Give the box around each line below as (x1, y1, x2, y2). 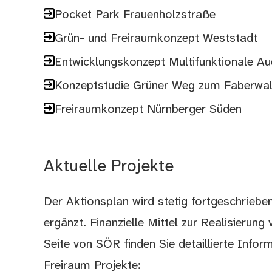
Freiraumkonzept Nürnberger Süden (55, 103, 242, 116)
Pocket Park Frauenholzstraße (55, 8, 216, 21)
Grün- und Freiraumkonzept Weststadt (55, 32, 258, 45)
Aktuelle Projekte (44, 157, 174, 175)
